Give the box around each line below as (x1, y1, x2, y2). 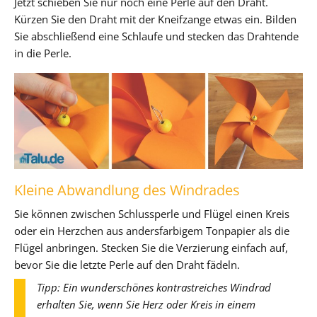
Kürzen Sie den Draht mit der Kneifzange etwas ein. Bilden (14, 11, 296, 26)
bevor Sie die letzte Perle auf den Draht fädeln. (14, 257, 240, 272)
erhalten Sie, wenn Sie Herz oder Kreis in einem (37, 296, 255, 311)
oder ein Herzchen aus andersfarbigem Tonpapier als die (14, 223, 289, 238)
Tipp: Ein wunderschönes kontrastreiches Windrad (37, 279, 271, 294)
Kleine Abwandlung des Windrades (14, 180, 240, 200)
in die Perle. (14, 45, 71, 60)
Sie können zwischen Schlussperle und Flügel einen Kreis (14, 206, 289, 221)
